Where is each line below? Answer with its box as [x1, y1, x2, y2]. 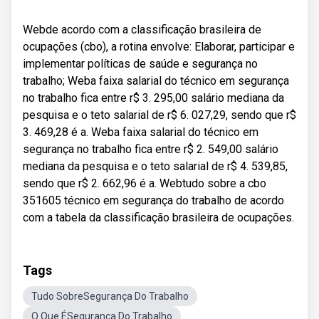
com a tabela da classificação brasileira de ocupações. [23, 211, 294, 224]
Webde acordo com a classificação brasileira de [23, 23, 261, 36]
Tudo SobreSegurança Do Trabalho [31, 291, 189, 302]
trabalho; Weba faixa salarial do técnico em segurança [23, 74, 289, 88]
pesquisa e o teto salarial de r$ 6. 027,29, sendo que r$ [23, 108, 296, 122]
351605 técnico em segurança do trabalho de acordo [23, 194, 284, 207]
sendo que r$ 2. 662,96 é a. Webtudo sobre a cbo [23, 177, 266, 190]
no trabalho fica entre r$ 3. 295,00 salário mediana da [23, 91, 284, 105]
